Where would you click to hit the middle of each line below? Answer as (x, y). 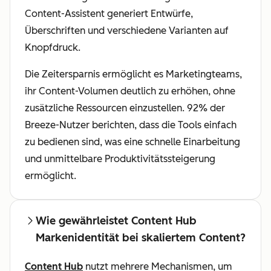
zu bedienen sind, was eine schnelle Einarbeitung (132, 142)
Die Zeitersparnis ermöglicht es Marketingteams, (133, 74)
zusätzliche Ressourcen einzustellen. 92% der (125, 108)
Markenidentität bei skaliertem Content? (141, 238)
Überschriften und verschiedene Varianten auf (127, 31)
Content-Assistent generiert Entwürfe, (109, 14)
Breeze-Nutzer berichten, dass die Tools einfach (131, 125)
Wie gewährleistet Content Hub (116, 221)
